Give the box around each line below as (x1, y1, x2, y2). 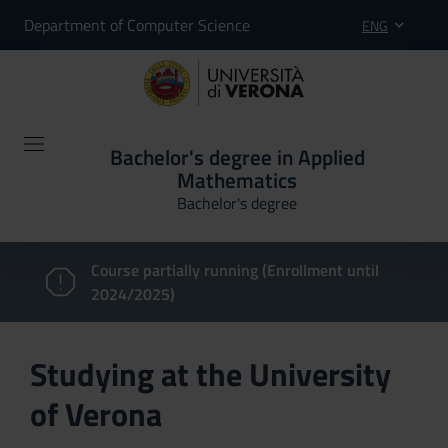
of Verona (30, 390, 162, 438)
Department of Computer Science (24, 13, 250, 37)
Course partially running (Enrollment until (90, 258, 379, 282)
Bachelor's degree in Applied (109, 141, 365, 173)
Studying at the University (30, 350, 391, 398)
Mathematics (177, 164, 297, 196)
